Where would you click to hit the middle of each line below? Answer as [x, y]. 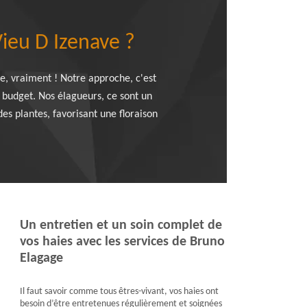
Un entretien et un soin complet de [121, 225]
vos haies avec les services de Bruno [122, 242]
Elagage [41, 258]
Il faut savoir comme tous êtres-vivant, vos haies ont [119, 292]
